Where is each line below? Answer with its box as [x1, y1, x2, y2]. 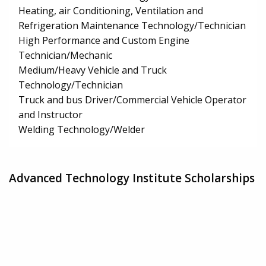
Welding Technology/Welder [18, 123, 145, 137]
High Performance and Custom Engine [18, 34, 189, 47]
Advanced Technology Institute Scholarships [9, 170, 255, 186]
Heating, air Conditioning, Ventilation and [18, 4, 203, 18]
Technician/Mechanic [18, 49, 112, 62]
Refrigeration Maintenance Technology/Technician [18, 19, 246, 33]
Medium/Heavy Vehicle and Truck [18, 64, 167, 77]
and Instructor [18, 108, 83, 122]
